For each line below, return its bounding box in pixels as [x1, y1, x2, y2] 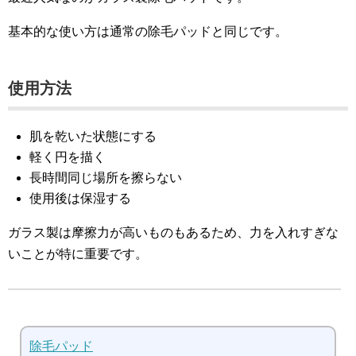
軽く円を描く [29, 150, 106, 164]
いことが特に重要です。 [8, 247, 148, 261]
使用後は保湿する [29, 192, 132, 206]
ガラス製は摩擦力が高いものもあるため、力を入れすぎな [8, 226, 339, 240]
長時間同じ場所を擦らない [29, 171, 183, 185]
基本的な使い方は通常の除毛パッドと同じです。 [8, 25, 288, 39]
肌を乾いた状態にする [29, 130, 157, 144]
